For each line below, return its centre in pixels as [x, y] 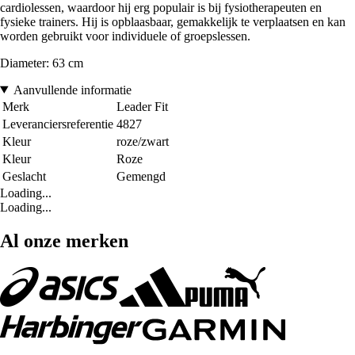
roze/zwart [143, 141]
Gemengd [141, 176]
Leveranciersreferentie [58, 124]
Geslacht [24, 176]
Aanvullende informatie [72, 90]
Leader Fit [142, 106]
